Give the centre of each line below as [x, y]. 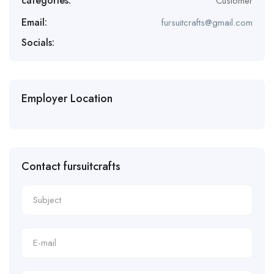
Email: [34, 22]
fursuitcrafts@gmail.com [207, 23]
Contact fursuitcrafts [71, 166]
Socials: [38, 43]
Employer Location [67, 98]
